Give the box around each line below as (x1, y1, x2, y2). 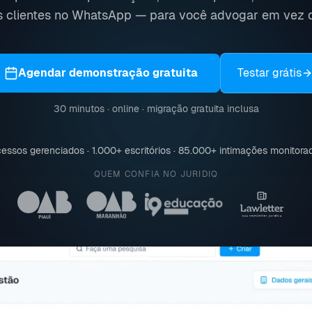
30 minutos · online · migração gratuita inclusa (53, 102, 259, 115)
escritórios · (122, 144, 175, 157)
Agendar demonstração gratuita (18, 65, 198, 80)
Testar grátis (237, 65, 302, 80)
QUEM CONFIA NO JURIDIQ (93, 169, 219, 180)
